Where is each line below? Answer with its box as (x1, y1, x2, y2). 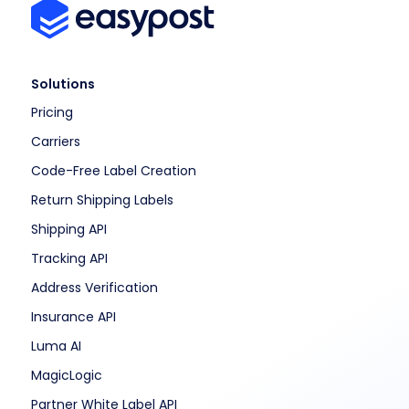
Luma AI (30, 336, 81, 355)
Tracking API (30, 248, 108, 267)
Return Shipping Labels (30, 190, 173, 209)
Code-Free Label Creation (30, 161, 196, 180)
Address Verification (30, 278, 158, 297)
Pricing (30, 102, 73, 121)
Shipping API (30, 219, 107, 238)
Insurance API (30, 307, 116, 326)
